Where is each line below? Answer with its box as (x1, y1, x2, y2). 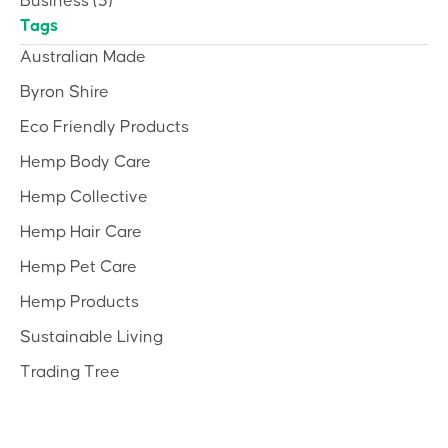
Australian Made (20, 47, 146, 66)
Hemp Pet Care (20, 257, 137, 276)
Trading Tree (20, 362, 120, 381)
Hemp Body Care (20, 152, 151, 171)
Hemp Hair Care (20, 222, 142, 241)
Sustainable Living (20, 327, 163, 346)
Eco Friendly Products (20, 117, 189, 136)
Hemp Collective (20, 187, 148, 206)
